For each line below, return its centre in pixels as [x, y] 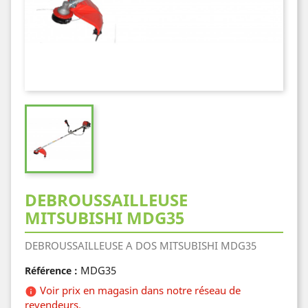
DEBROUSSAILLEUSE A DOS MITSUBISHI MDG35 [141, 245]
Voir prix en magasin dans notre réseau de [140, 290]
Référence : [51, 271]
